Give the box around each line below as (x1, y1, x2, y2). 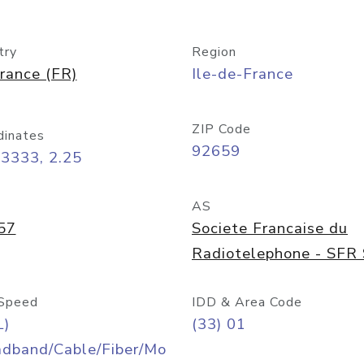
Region (192, 43, 236, 61)
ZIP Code (192, 120, 251, 138)
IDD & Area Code (192, 293, 302, 311)
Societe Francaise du (192, 218, 348, 239)
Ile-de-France (192, 63, 293, 84)
